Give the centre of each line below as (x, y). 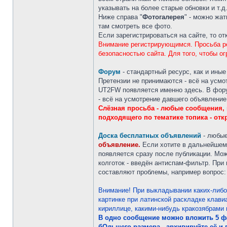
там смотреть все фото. (135, 26)
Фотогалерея (163, 17)
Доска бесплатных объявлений (150, 136)
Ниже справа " (120, 17)
